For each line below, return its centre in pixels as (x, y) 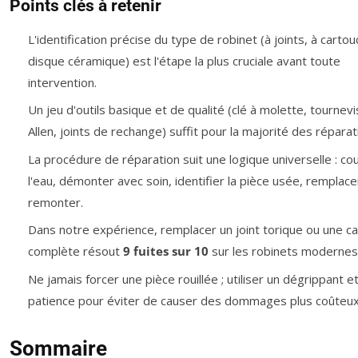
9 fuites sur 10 (165, 251)
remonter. (55, 202)
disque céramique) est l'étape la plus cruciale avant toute (184, 60)
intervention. (62, 82)
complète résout (75, 251)
